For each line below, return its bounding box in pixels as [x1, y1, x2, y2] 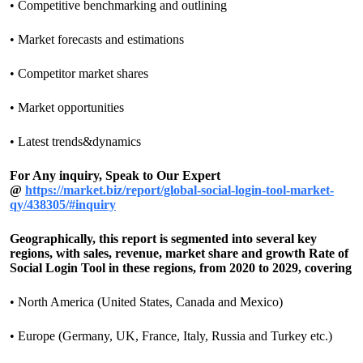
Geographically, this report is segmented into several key [10, 232, 317, 246]
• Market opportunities [10, 100, 124, 114]
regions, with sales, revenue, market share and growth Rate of [10, 246, 348, 260]
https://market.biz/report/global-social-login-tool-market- [25, 183, 334, 197]
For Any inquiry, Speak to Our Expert [10, 169, 220, 182]
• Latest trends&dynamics [10, 135, 141, 148]
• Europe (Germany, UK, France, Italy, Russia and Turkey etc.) [10, 329, 332, 343]
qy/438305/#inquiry [10, 198, 116, 211]
